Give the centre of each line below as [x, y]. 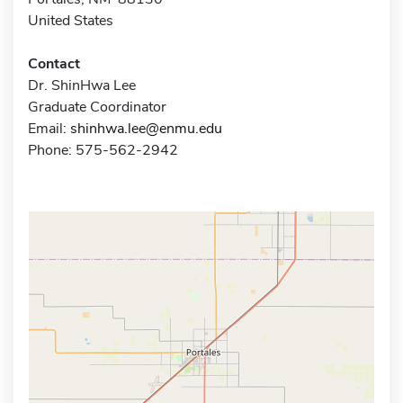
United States [71, 20]
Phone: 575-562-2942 [103, 150]
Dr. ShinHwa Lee [82, 85]
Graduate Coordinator [97, 107]
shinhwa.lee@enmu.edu [146, 128]
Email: [49, 128]
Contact [54, 63]
